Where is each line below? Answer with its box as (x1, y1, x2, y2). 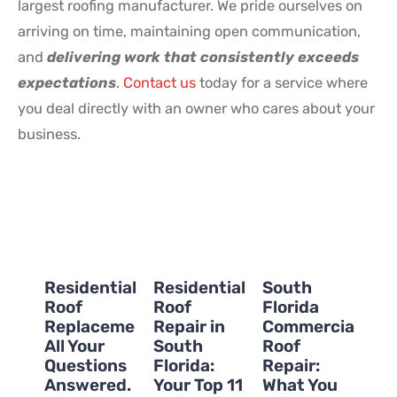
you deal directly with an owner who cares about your (18, 99, 375, 117)
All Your (44, 336, 105, 357)
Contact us (123, 74, 196, 91)
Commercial (262, 316, 359, 338)
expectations (18, 74, 116, 91)
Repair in (153, 316, 225, 338)
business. (18, 125, 81, 143)
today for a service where (196, 74, 368, 91)
